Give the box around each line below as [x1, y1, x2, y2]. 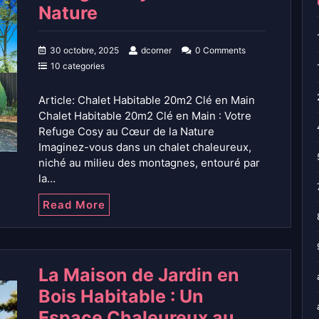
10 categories [51, 61, 105, 72]
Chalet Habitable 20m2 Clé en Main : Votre [38, 109, 251, 123]
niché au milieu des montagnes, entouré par [38, 156, 260, 170]
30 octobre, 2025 [50, 45, 119, 56]
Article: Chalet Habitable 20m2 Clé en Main [38, 93, 255, 108]
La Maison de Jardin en [38, 264, 239, 286]
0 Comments [195, 45, 246, 56]
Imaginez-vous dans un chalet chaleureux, [38, 140, 251, 155]
